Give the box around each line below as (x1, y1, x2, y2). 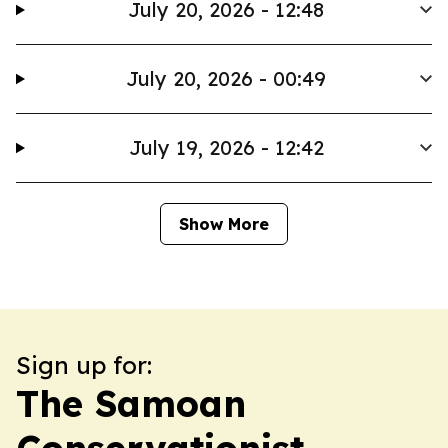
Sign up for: (16, 350, 152, 380)
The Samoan (16, 381, 246, 426)
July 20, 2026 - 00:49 (126, 66, 327, 91)
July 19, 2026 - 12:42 (128, 135, 324, 160)
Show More (179, 214, 269, 234)
